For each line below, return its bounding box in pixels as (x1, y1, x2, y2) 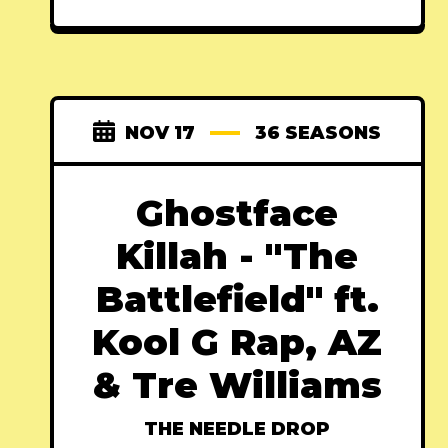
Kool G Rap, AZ (92, 319, 383, 364)
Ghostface (136, 190, 339, 235)
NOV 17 (125, 121, 196, 144)
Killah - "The (116, 233, 359, 278)
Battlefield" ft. (95, 276, 379, 321)
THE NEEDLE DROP (144, 417, 331, 440)
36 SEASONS (255, 121, 382, 144)
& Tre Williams (92, 362, 382, 407)
